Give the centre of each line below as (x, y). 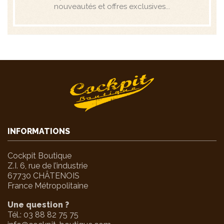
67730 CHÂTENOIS (43, 175)
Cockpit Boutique (39, 155)
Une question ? (38, 204)
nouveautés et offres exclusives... (112, 6)
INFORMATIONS (39, 131)
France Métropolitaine (48, 185)
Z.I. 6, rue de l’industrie (47, 165)
